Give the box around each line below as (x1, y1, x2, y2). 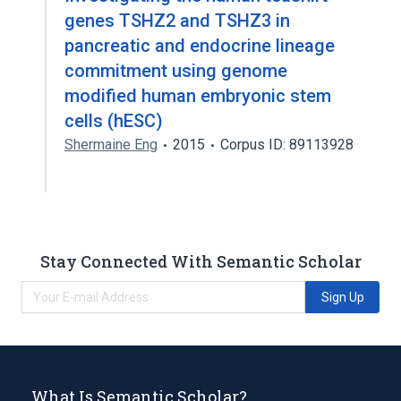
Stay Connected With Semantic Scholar (39, 250, 362, 272)
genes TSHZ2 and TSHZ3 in (64, 10, 290, 31)
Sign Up (320, 289, 364, 304)
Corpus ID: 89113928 (220, 136, 354, 153)
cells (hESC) (64, 110, 163, 132)
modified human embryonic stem (64, 85, 331, 107)
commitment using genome (64, 60, 287, 81)
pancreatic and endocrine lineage (64, 35, 335, 56)
